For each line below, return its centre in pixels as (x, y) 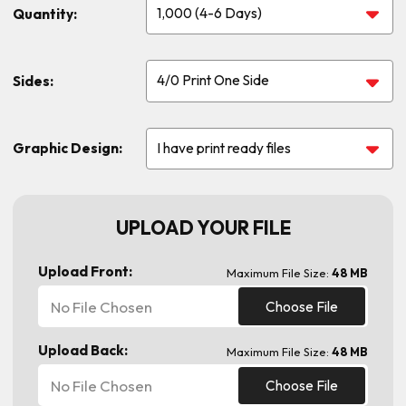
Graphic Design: (68, 149)
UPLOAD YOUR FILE (203, 227)
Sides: (33, 81)
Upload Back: (83, 351)
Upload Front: (85, 271)
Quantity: (45, 14)
